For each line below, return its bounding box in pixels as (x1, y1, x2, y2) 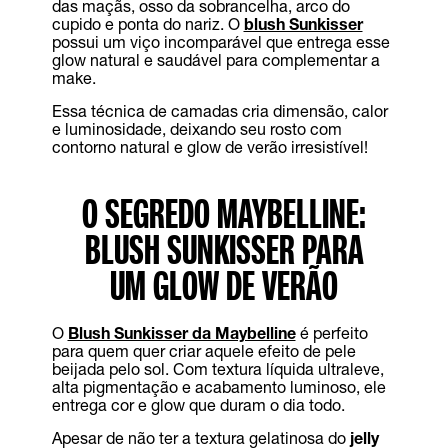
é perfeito (295, 323, 368, 343)
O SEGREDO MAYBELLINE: (82, 189, 366, 239)
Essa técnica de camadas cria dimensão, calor (51, 101, 388, 121)
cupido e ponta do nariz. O (51, 14, 244, 34)
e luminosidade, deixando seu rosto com (51, 119, 342, 139)
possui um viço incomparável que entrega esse (51, 32, 390, 52)
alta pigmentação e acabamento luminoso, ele (51, 377, 386, 397)
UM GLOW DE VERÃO (110, 261, 338, 311)
